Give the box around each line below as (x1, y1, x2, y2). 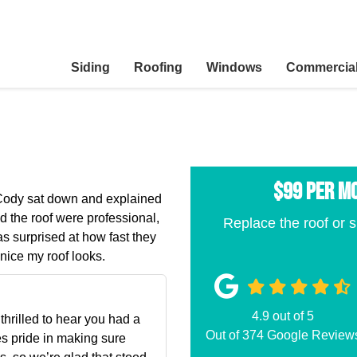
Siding (71, 61, 110, 74)
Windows (206, 61, 262, 74)
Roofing (134, 61, 182, 74)
